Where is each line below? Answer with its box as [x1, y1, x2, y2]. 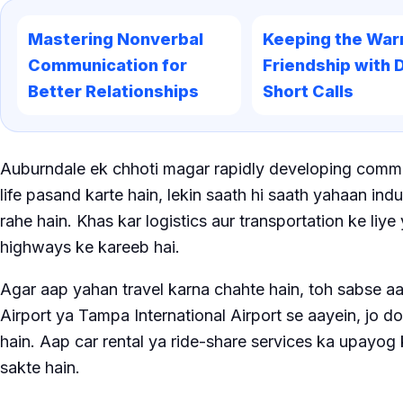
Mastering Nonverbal [28, 29, 203, 49]
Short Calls [262, 81, 354, 101]
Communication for [28, 55, 187, 75]
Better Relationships [28, 81, 199, 101]
